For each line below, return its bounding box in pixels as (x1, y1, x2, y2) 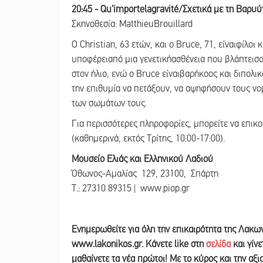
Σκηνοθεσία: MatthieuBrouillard (72, 18, 193, 30)
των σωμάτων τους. (72, 97, 147, 109)
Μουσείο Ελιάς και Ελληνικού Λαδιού (72, 153, 213, 165)
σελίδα (206, 238, 231, 250)
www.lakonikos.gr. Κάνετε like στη (72, 238, 206, 250)
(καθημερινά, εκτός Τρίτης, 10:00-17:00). (72, 132, 225, 144)
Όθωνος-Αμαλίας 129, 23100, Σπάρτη (72, 167, 218, 180)
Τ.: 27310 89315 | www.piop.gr (72, 182, 190, 194)
